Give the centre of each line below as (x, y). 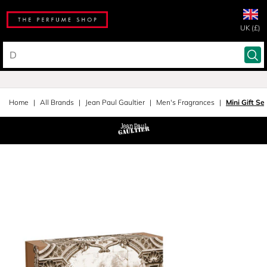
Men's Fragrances (185, 102)
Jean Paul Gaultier (115, 102)
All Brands (57, 102)
